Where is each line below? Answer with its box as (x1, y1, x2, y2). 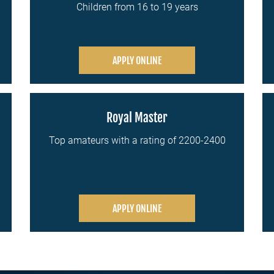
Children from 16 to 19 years (76, 1, 198, 13)
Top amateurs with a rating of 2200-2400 (48, 135, 226, 146)
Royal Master (106, 110, 168, 125)
